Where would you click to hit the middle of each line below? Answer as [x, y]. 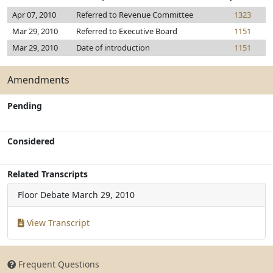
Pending [25, 106]
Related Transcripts [48, 174]
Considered [31, 141]
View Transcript [57, 223]
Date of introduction [113, 48]
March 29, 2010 [103, 195]
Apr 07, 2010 [34, 15]
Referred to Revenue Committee [135, 15]
